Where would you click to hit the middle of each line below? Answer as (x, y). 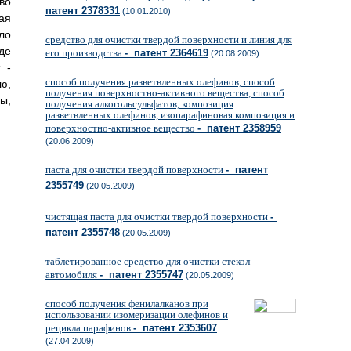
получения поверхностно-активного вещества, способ (165, 93)
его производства (85, 53)
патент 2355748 (83, 232)
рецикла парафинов (89, 328)
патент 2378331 (83, 11)
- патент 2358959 (239, 128)
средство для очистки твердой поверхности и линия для (169, 40)
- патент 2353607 (175, 328)
